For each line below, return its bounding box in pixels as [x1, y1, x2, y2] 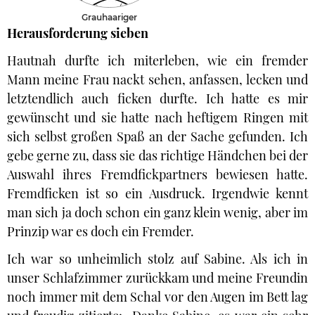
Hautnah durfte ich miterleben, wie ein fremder [7, 52, 308, 69]
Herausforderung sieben [7, 25, 148, 41]
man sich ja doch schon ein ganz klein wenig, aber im [7, 204, 308, 221]
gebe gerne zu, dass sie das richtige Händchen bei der [7, 147, 308, 164]
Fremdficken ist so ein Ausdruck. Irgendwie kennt [7, 185, 308, 202]
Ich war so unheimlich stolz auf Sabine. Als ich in [7, 250, 308, 267]
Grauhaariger [81, 12, 137, 22]
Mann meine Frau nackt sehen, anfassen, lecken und [7, 71, 308, 88]
